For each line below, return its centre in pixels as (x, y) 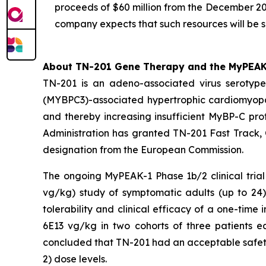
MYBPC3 (66, 100)
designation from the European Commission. (143, 150)
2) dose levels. (75, 259)
